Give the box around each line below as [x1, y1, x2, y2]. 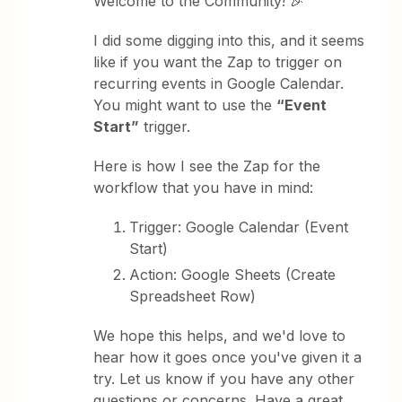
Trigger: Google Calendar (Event [129, 218, 349, 236]
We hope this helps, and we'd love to [93, 327, 346, 345]
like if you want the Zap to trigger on [93, 53, 343, 71]
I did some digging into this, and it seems [93, 31, 365, 49]
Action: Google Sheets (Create [129, 266, 336, 284]
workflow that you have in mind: [93, 179, 314, 197]
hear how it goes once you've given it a [93, 348, 363, 366]
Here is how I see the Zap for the [93, 157, 321, 175]
